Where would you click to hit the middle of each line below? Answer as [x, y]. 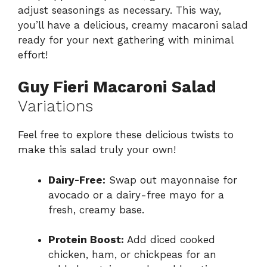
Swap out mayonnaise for [171, 180]
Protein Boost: [86, 240]
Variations [55, 106]
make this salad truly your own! [97, 150]
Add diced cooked [170, 240]
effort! [33, 55]
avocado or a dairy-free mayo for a [136, 195]
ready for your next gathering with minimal [125, 40]
